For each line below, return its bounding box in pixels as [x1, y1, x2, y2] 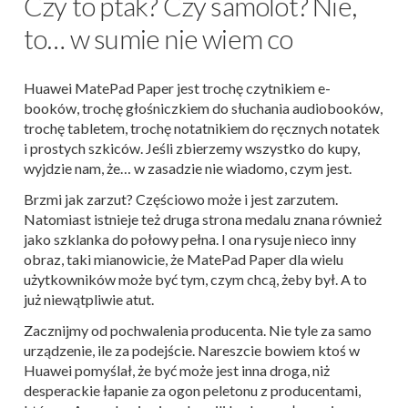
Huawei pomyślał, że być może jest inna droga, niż [24, 362, 330, 379]
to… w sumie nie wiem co [24, 22, 293, 55]
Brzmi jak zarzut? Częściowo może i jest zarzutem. [24, 190, 338, 208]
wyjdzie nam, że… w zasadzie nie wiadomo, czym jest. [24, 159, 352, 177]
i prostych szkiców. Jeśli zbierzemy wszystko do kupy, [24, 139, 360, 157]
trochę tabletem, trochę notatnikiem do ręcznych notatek [24, 119, 380, 137]
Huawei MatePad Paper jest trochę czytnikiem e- [24, 79, 331, 97]
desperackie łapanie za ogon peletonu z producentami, [24, 382, 361, 399]
